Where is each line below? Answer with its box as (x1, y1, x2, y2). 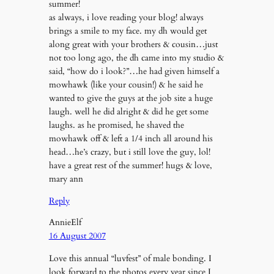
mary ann (48, 172, 83, 185)
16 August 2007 (48, 230, 106, 242)
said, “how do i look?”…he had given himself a (48, 65, 220, 77)
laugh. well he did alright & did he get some (48, 105, 209, 117)
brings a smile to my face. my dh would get (48, 24, 207, 37)
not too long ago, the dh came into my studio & (48, 51, 224, 64)
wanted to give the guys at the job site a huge (48, 92, 213, 104)
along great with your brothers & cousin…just (48, 38, 218, 50)
